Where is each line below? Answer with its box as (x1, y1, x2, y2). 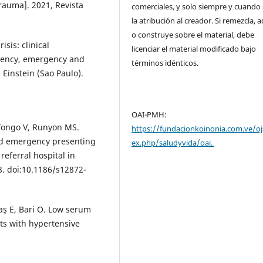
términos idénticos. (131, 57, 201, 68)
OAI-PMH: (131, 109, 167, 120)
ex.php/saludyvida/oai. (131, 137, 215, 148)
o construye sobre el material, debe (131, 29, 255, 40)
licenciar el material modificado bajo (131, 43, 257, 54)
